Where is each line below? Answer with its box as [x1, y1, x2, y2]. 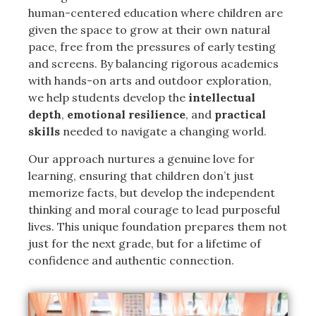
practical [214, 107, 266, 122]
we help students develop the [28, 90, 188, 105]
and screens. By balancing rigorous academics [28, 56, 279, 71]
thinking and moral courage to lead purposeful [28, 202, 280, 217]
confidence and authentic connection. [28, 253, 234, 267]
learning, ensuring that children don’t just [28, 168, 254, 183]
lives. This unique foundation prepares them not [28, 219, 287, 233]
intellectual [188, 90, 255, 105]
